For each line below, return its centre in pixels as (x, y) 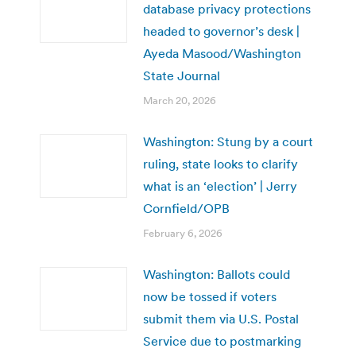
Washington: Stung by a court (228, 141)
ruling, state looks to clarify (221, 163)
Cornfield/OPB (186, 208)
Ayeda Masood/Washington (222, 53)
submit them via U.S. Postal (221, 318)
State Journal (182, 75)
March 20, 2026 (180, 100)
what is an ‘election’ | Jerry (220, 186)
